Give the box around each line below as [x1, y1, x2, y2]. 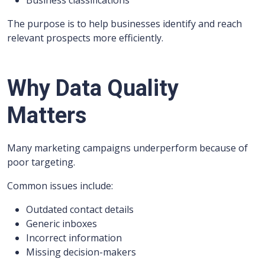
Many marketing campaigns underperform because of [7, 141, 248, 154]
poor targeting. [7, 156, 75, 169]
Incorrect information [26, 231, 122, 244]
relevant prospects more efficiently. [7, 31, 163, 44]
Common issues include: [7, 179, 113, 192]
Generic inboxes [26, 217, 97, 230]
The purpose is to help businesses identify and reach [7, 17, 242, 30]
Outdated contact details [26, 203, 134, 216]
